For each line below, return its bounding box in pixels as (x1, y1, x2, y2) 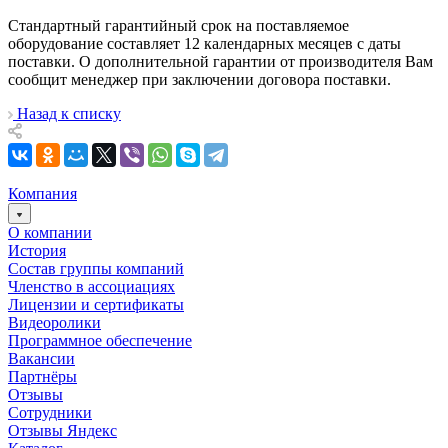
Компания (8, 184, 77, 202)
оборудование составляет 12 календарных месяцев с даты (8, 34, 401, 52)
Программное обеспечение (8, 331, 192, 349)
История (8, 241, 66, 259)
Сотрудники (8, 403, 92, 421)
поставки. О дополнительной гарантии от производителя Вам (8, 52, 433, 70)
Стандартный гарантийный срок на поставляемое (8, 16, 349, 34)
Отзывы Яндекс (8, 421, 117, 439)
